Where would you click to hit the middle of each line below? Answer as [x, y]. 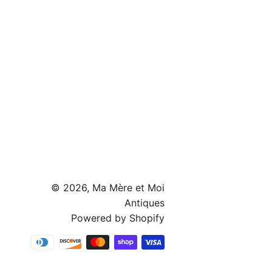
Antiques [144, 203]
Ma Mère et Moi [128, 188]
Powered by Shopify [118, 218]
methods [185, 258]
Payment [185, 243]
